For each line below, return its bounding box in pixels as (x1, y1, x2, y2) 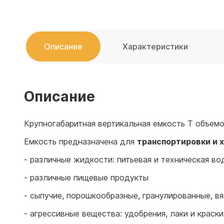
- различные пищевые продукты (24, 172, 148, 182)
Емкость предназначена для (24, 136, 137, 146)
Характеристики (122, 41, 188, 51)
